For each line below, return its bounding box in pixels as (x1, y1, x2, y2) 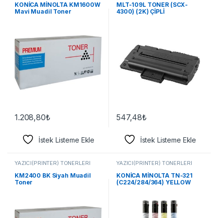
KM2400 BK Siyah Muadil (14, 171, 91, 179)
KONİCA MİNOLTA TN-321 (116, 171, 193, 179)
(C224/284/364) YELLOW (116, 178, 191, 186)
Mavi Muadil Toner (14, 8, 72, 16)
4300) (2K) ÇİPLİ (116, 8, 164, 16)
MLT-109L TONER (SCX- (116, 1, 188, 9)
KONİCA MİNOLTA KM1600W (14, 1, 100, 9)
